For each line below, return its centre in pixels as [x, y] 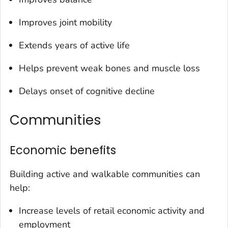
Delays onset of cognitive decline [87, 91]
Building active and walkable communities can [105, 174]
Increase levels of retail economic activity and [112, 211]
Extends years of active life [74, 46]
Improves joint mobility [65, 23]
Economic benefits [63, 150]
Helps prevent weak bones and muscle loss [109, 68]
